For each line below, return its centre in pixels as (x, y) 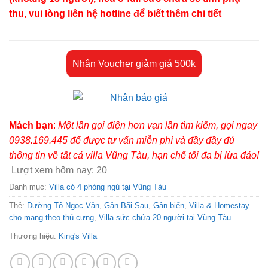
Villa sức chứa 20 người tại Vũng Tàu (165, 218)
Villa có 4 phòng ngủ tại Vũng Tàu (108, 187)
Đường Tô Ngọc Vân (63, 206)
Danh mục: (29, 187)
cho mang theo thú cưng (51, 218)
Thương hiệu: (34, 236)
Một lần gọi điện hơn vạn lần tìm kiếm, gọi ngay (158, 126)
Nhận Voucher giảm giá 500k (134, 64)
